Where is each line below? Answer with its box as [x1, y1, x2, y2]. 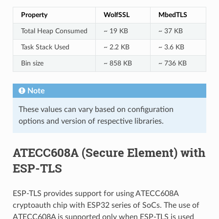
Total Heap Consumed [21, 27, 88, 35]
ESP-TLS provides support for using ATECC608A [12, 189, 178, 197]
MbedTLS [158, 11, 187, 19]
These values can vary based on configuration [18, 105, 174, 113]
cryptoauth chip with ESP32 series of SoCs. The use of [12, 201, 199, 209]
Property [21, 11, 47, 19]
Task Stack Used [21, 43, 69, 51]
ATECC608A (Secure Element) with [12, 144, 205, 160]
